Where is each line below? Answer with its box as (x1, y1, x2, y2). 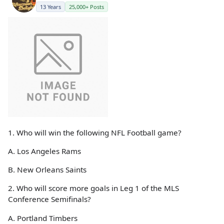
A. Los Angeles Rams (8, 146, 81, 156)
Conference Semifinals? (8, 194, 91, 204)
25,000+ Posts (69, 2, 104, 10)
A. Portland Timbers (8, 212, 77, 223)
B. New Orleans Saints (8, 164, 86, 175)
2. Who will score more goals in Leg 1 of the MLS (8, 183, 179, 193)
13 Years (40, 2, 61, 10)
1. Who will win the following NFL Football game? (8, 127, 181, 137)
